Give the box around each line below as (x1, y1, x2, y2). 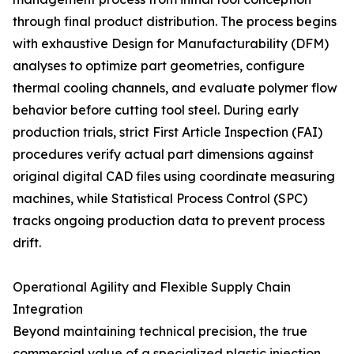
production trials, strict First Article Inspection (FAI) (13, 124, 322, 140)
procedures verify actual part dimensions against (13, 146, 314, 162)
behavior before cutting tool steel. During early (13, 102, 299, 118)
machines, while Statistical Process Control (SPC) (13, 190, 307, 206)
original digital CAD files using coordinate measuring (13, 168, 335, 184)
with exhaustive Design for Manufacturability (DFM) (13, 36, 329, 51)
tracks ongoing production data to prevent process (13, 213, 325, 228)
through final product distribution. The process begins (13, 13, 337, 29)
